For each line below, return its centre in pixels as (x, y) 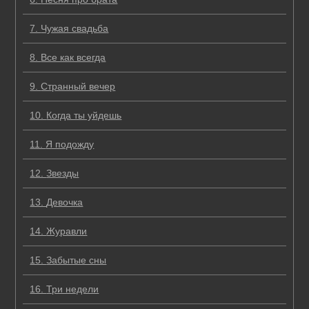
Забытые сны (77, 260)
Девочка (65, 202)
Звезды (63, 173)
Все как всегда (73, 58)
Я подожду (70, 144)
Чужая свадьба (75, 29)
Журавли (67, 231)
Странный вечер (78, 87)
